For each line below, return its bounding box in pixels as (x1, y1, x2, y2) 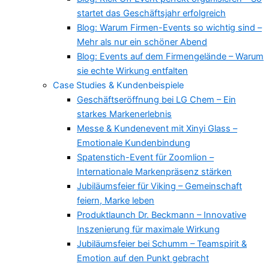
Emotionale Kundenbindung (77, 138, 190, 149)
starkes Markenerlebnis (77, 109, 172, 120)
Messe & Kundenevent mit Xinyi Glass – (77, 123, 237, 134)
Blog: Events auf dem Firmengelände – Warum (77, 51, 264, 62)
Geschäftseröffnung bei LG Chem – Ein (77, 94, 236, 106)
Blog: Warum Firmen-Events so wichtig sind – (77, 22, 262, 34)
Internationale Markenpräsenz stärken (77, 166, 232, 178)
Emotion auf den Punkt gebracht (77, 253, 209, 264)
